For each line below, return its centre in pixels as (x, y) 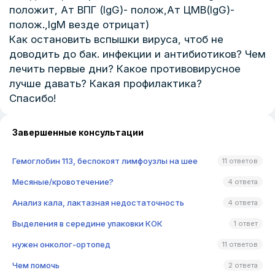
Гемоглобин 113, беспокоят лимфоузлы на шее (105, 161)
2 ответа (243, 265)
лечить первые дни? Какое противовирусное (125, 69)
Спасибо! (33, 98)
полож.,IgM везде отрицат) (79, 25)
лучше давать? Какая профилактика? (106, 83)
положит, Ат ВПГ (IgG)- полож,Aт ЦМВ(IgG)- (122, 10)
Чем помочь (36, 265)
